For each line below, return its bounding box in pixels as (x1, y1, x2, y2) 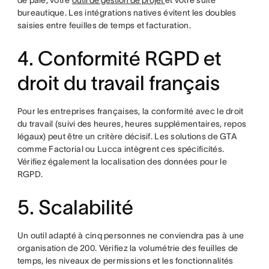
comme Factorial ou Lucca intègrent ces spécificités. (17, 144, 225, 154)
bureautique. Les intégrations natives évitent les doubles (17, 8, 237, 17)
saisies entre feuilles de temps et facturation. (17, 20, 191, 30)
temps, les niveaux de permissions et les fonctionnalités (17, 256, 234, 265)
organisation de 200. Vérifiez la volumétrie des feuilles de (17, 243, 238, 253)
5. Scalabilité (17, 196, 133, 219)
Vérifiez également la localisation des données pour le (17, 157, 227, 166)
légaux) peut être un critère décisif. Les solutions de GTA (17, 131, 237, 141)
